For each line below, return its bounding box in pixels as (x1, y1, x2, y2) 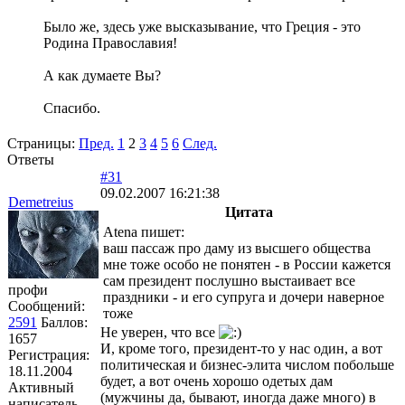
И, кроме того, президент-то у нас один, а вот (100, 340, 382, 356)
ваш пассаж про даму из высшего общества (103, 240, 371, 256)
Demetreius (8, 193, 73, 210)
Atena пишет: (103, 223, 184, 240)
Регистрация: (8, 346, 89, 363)
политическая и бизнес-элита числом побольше (100, 356, 394, 372)
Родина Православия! (43, 34, 177, 51)
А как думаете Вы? (43, 67, 161, 83)
